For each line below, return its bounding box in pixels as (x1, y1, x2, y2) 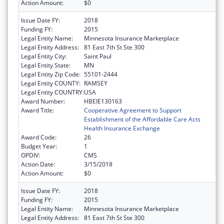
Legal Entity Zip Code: (21, 69, 80, 78)
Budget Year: (21, 141, 57, 150)
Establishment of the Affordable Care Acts (84, 114, 200, 123)
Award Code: (21, 132, 56, 141)
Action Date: (21, 159, 55, 168)
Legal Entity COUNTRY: (21, 87, 84, 96)
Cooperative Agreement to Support (84, 105, 181, 114)
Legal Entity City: (21, 51, 66, 60)
